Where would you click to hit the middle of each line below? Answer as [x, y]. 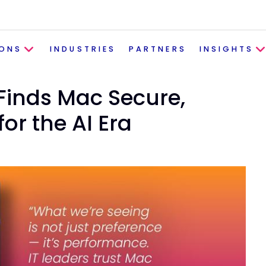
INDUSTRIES [83, 49]
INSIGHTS [227, 49]
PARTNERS [158, 49]
